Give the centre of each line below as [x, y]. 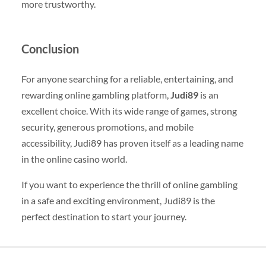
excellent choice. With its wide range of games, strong [129, 110]
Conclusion [50, 48]
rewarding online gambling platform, [96, 94]
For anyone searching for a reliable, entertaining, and [127, 78]
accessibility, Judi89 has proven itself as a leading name [132, 142]
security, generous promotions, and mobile [107, 126]
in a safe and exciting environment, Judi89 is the [118, 201]
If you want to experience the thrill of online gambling [129, 185]
